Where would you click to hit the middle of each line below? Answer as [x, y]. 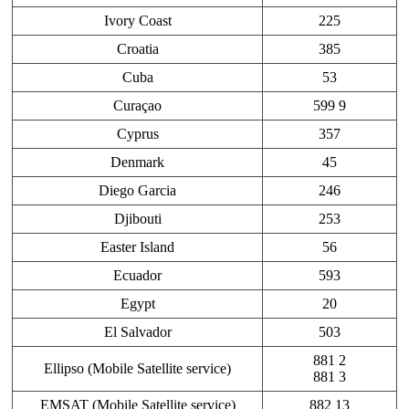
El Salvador [137, 332]
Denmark [137, 163]
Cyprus [137, 134]
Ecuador [137, 276]
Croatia [137, 49]
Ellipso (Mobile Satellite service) [137, 369]
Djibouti [137, 219]
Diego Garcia [137, 191]
